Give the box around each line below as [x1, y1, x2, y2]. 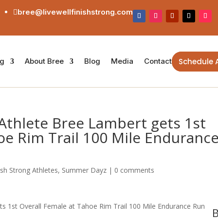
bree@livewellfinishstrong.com [18, 7, 133, 17]
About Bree [25, 56, 64, 66]
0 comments [114, 165, 155, 175]
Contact [144, 56, 172, 66]
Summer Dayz [62, 165, 107, 175]
